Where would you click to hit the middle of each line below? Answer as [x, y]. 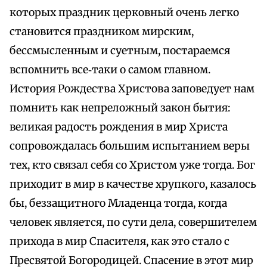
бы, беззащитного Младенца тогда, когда [118, 204]
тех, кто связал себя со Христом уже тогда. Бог [132, 165]
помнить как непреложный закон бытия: [120, 108]
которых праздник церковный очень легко [124, 13]
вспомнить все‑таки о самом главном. [110, 70]
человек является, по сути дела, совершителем [133, 223]
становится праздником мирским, [102, 32]
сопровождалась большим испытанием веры [130, 146]
